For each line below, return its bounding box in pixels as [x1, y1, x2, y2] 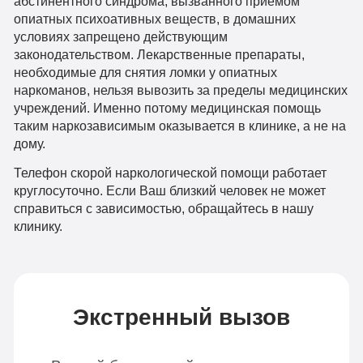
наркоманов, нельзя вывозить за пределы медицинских [13, 83, 348, 98]
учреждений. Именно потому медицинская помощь [13, 100, 321, 116]
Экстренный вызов [72, 305, 290, 331]
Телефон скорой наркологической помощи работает [13, 165, 327, 181]
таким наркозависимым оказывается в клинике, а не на [13, 118, 346, 134]
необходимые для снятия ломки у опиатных [13, 65, 277, 80]
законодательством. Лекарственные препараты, [13, 47, 305, 62]
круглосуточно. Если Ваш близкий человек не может [13, 183, 326, 199]
